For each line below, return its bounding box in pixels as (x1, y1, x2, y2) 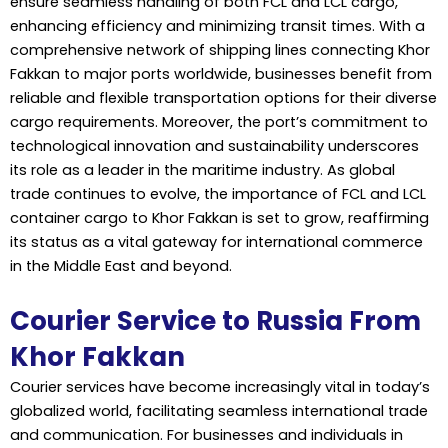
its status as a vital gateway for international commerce (10, 231, 423, 252)
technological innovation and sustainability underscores (10, 135, 419, 156)
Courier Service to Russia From (10, 303, 421, 340)
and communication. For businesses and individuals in (10, 425, 403, 446)
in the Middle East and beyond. (10, 255, 232, 276)
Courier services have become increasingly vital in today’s (10, 377, 430, 398)
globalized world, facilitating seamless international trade (10, 401, 428, 422)
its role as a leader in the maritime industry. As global (10, 159, 395, 180)
